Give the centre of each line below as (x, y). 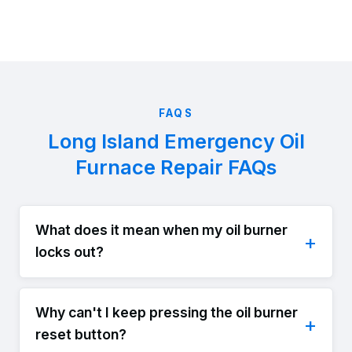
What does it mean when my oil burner (161, 230)
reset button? (81, 335)
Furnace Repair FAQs (176, 167)
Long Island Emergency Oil (176, 141)
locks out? (70, 252)
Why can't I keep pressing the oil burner (167, 313)
